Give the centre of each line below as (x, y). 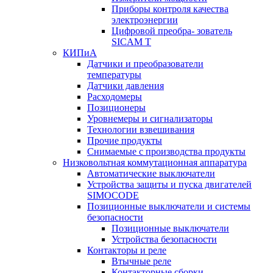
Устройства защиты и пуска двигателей (169, 184)
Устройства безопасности (164, 239)
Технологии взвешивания (141, 129)
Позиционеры (116, 108)
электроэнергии (145, 20)
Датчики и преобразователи (145, 64)
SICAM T (131, 42)
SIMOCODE (113, 195)
